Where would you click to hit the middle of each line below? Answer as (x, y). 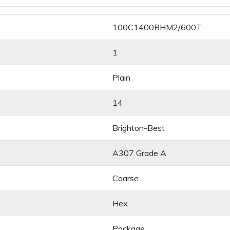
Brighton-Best (139, 128)
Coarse (126, 178)
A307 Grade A (139, 153)
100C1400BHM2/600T (157, 27)
